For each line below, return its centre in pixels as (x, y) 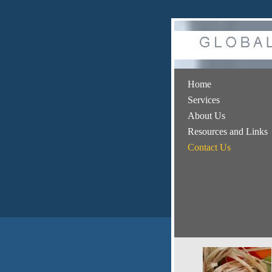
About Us (206, 116)
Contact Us (209, 147)
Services (204, 100)
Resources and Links (228, 131)
